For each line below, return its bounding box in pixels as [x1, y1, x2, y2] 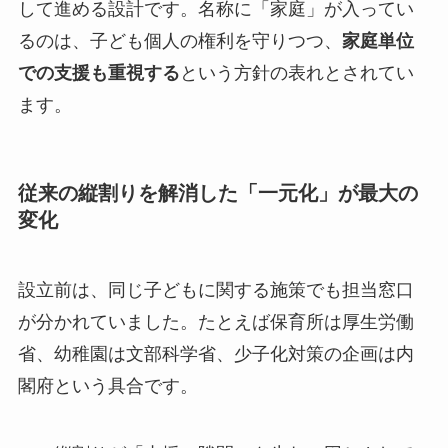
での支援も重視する [17, 63, 180, 84]
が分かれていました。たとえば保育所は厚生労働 [17, 311, 414, 332]
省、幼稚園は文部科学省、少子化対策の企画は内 [17, 343, 414, 364]
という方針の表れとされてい [179, 63, 414, 84]
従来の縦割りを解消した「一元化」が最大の [17, 182, 418, 205]
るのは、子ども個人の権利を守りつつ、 [17, 31, 342, 52]
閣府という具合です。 [17, 375, 198, 396]
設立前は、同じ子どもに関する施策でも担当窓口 [17, 279, 414, 300]
